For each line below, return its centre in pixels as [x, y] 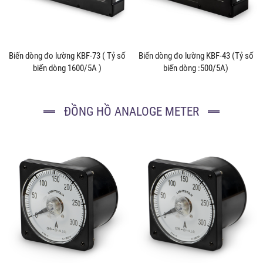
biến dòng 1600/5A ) [67, 68]
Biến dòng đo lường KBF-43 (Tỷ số [196, 55]
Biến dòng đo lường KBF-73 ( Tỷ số [67, 55]
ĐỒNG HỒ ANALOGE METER [131, 111]
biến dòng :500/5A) [196, 68]
